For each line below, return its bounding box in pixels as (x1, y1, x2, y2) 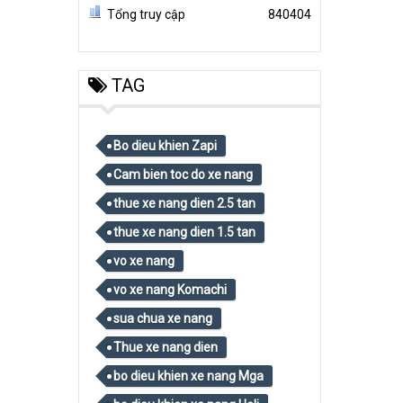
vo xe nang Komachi (113, 282, 227, 297)
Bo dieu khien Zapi (113, 139, 217, 153)
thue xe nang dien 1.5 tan (113, 225, 255, 239)
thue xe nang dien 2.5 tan (113, 196, 255, 210)
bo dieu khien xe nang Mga (113, 369, 264, 383)
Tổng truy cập (107, 7, 185, 22)
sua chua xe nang (113, 311, 212, 326)
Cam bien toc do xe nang (113, 167, 253, 182)
